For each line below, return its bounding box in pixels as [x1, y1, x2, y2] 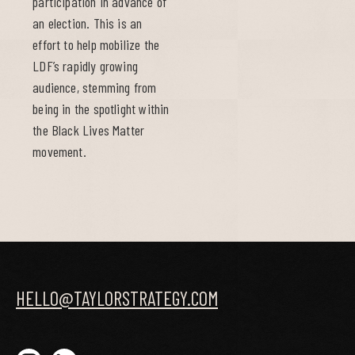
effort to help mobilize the [32, 36, 160, 54]
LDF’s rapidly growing [32, 57, 138, 75]
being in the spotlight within [32, 100, 170, 118]
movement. [32, 143, 86, 161]
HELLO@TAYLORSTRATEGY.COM [16, 286, 218, 311]
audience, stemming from [32, 78, 157, 97]
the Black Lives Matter [32, 121, 145, 139]
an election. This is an [32, 14, 143, 32]
